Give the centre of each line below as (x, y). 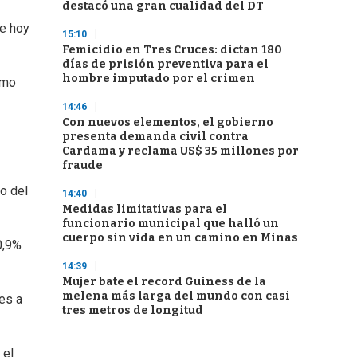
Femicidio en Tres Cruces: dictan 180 (172, 50)
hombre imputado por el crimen (159, 78)
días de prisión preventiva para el (165, 64)
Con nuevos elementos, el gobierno (168, 122)
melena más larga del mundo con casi (176, 296)
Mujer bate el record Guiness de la (164, 282)
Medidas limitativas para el (145, 209)
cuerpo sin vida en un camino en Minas (180, 238)
